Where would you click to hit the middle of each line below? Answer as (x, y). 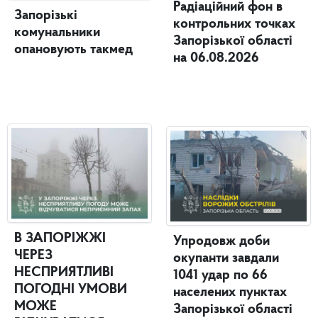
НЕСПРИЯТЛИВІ (64, 273)
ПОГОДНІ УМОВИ (71, 290)
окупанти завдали (226, 259)
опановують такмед (73, 50)
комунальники (57, 33)
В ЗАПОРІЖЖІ (60, 239)
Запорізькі (46, 16)
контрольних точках (234, 24)
